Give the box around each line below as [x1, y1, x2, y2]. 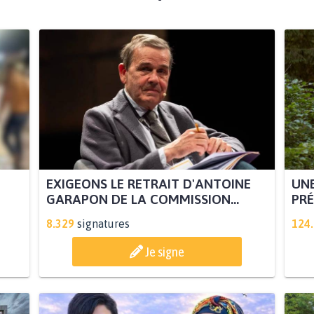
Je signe [145, 244, 184, 260]
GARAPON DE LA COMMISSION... [46, 191, 239, 207]
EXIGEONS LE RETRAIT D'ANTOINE [46, 176, 251, 192]
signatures [76, 217, 130, 231]
